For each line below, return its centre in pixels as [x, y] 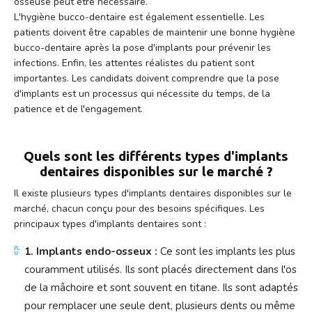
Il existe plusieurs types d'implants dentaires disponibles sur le [153, 193]
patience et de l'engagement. [78, 109]
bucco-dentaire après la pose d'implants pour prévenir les [142, 47]
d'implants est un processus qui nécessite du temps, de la [142, 93]
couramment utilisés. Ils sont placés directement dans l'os [161, 269]
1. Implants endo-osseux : [91, 251]
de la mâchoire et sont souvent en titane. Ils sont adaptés [161, 287]
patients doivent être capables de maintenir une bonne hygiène [155, 32]
